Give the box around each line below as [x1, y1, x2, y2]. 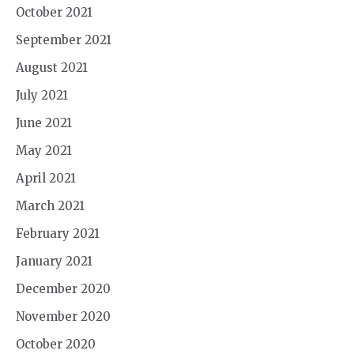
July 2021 [16, 87, 68, 103]
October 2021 [16, 4, 92, 20]
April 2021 [16, 170, 76, 186]
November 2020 [16, 308, 111, 324]
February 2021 [16, 225, 100, 241]
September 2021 [16, 32, 111, 47]
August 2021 [16, 59, 88, 75]
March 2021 [16, 198, 85, 213]
